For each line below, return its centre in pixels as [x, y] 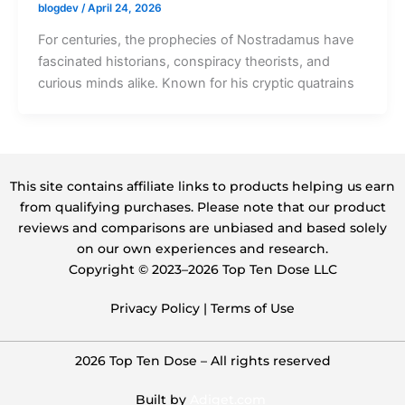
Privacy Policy [155, 308]
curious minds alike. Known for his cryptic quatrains [196, 83]
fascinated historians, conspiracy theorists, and [184, 61]
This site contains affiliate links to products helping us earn [202, 186]
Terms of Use [253, 308]
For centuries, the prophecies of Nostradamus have [195, 40]
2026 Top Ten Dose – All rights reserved [202, 361]
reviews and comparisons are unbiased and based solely [202, 228]
